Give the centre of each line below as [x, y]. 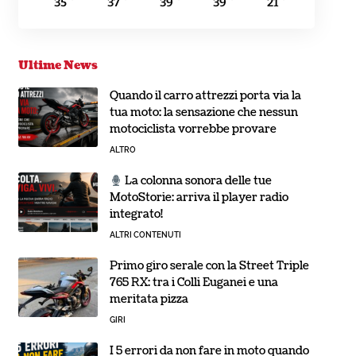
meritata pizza [149, 300]
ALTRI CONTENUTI [145, 235]
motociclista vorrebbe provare [193, 130]
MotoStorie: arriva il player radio [199, 198]
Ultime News [58, 66]
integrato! [136, 215]
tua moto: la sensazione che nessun [203, 113]
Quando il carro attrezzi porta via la [205, 96]
